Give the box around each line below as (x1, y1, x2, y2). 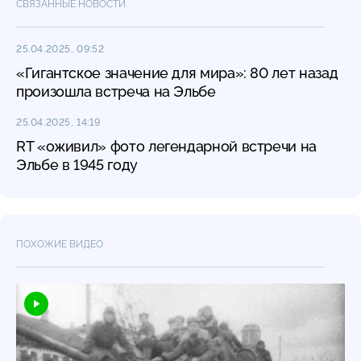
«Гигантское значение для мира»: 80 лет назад (16, 64, 338, 81)
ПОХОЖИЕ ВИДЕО (16, 238, 103, 250)
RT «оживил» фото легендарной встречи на (16, 137, 317, 155)
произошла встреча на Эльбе (16, 82, 216, 100)
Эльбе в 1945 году (16, 156, 138, 173)
